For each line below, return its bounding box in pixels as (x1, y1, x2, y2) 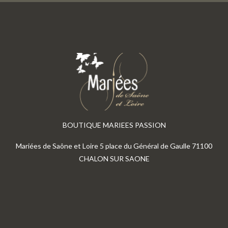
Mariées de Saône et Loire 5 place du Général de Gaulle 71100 (16, 141, 212, 150)
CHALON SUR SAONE (78, 154, 150, 163)
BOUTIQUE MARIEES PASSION (62, 120, 166, 129)
